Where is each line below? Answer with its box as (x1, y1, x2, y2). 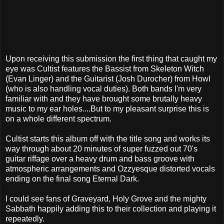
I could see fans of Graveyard (5, 194, 108, 203)
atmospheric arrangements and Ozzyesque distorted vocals (5, 164, 215, 173)
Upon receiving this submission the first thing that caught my (5, 54, 217, 63)
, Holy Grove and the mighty (108, 194, 206, 203)
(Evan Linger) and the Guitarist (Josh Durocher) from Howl (5, 74, 210, 83)
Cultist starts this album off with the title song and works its (5, 134, 210, 143)
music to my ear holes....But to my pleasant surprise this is (5, 104, 209, 113)
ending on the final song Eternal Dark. (5, 174, 139, 183)
